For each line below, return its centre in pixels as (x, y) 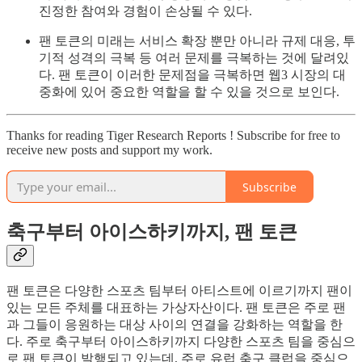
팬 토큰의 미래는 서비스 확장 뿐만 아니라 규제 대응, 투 (197, 41)
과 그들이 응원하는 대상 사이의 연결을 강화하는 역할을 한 (175, 325)
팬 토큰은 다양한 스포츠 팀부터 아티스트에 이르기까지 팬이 (179, 291)
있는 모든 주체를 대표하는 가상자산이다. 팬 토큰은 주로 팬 (176, 308)
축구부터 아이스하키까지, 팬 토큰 (152, 232)
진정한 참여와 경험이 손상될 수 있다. (145, 11)
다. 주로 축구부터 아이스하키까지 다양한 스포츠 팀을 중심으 (181, 342)
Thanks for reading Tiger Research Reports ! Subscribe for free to (173, 136)
